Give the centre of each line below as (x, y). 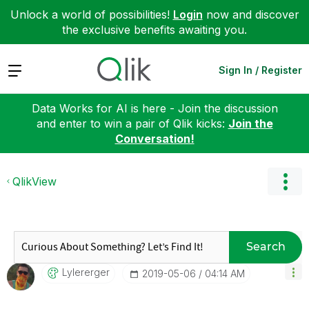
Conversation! (154, 138)
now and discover (251, 14)
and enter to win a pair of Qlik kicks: (132, 123)
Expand (27, 69)
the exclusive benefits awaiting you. (154, 30)
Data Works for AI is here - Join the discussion (154, 108)
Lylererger (86, 272)
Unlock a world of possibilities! (91, 14)
